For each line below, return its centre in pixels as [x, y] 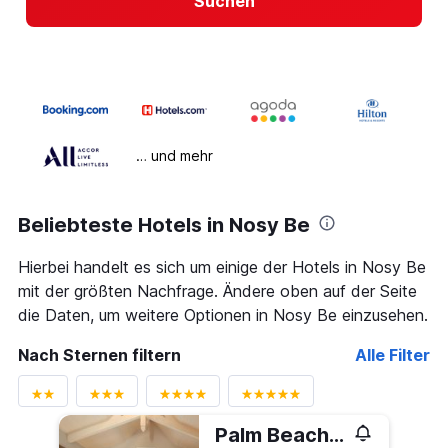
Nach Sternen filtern [99, 355]
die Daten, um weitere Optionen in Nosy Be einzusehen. [223, 315]
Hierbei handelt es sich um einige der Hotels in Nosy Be [222, 267]
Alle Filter [392, 355]
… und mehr [174, 156]
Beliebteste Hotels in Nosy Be [164, 225]
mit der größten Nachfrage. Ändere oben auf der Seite [217, 291]
